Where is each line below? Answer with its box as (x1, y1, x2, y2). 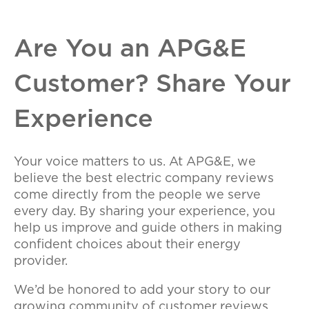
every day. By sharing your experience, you (14, 206, 275, 218)
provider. (14, 255, 68, 268)
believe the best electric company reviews (14, 172, 274, 185)
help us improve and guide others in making (14, 222, 282, 235)
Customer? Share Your (14, 71, 291, 97)
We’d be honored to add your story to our (14, 284, 270, 297)
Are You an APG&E (14, 36, 246, 61)
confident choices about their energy (14, 239, 241, 251)
